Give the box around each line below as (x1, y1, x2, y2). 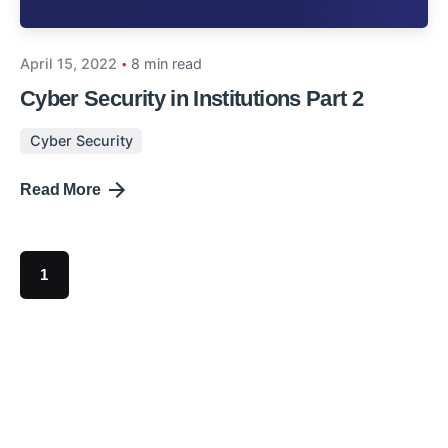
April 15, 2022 (20, 55, 117, 72)
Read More (20, 180, 101, 198)
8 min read (131, 55, 202, 72)
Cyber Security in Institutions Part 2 (20, 85, 364, 111)
